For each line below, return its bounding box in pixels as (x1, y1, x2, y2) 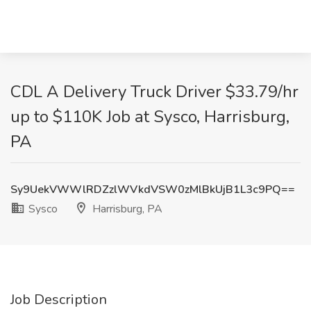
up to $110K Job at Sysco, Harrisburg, (10, 106, 289, 128)
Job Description (10, 290, 107, 309)
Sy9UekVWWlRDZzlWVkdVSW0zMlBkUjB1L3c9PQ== (10, 182, 295, 197)
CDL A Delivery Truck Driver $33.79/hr (10, 81, 299, 103)
